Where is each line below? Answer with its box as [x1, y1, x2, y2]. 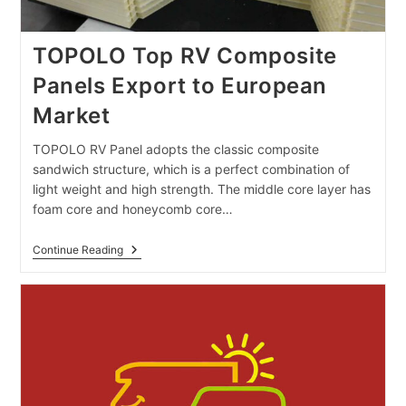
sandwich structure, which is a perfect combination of [32, 161, 350, 178]
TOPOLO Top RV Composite [32, 43, 337, 70]
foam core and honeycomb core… [32, 201, 233, 217]
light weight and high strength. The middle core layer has [32, 181, 371, 198]
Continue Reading [32, 243, 123, 257]
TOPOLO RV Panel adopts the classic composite [32, 141, 319, 158]
